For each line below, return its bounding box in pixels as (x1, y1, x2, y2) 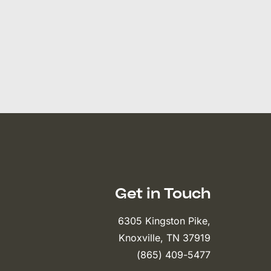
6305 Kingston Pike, (118, 215, 211, 227)
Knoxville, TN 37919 (119, 232, 211, 244)
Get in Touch (115, 184, 211, 202)
